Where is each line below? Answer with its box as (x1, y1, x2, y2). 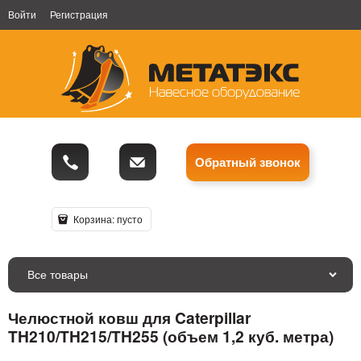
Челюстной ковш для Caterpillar (8, 305, 251, 329)
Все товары (27, 265, 88, 282)
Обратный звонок (195, 153, 301, 172)
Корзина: (70, 212, 117, 226)
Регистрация (50, 7, 108, 21)
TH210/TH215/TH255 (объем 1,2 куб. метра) (8, 324, 334, 347)
